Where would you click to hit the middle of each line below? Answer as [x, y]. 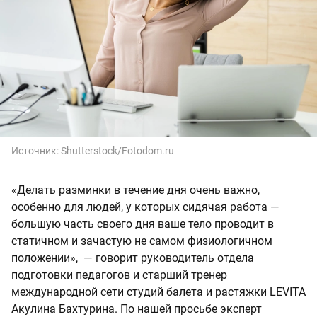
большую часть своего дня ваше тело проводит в [143, 224]
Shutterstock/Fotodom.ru [117, 150]
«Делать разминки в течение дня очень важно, [136, 190]
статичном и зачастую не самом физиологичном [142, 241]
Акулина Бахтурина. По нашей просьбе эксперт [137, 309]
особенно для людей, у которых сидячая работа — [145, 207]
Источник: [36, 150]
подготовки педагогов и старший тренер [119, 275]
